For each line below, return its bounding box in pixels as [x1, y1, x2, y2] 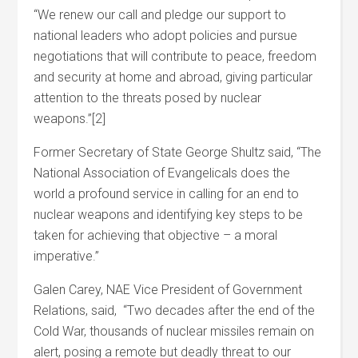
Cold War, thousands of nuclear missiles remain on [34, 324, 315, 339]
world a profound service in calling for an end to [34, 186, 300, 201]
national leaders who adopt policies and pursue [34, 28, 298, 43]
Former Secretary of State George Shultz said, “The [34, 145, 322, 160]
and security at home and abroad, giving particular [34, 70, 313, 85]
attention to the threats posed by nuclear [34, 90, 262, 105]
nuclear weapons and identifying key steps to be [34, 207, 304, 222]
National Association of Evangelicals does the [34, 165, 291, 181]
